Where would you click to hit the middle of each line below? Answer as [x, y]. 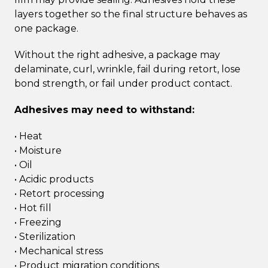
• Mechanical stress [59, 251]
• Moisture [38, 150]
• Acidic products [54, 179]
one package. [46, 28]
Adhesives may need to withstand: [104, 109]
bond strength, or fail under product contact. [123, 83]
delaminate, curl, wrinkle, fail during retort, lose [127, 69]
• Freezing [38, 222]
